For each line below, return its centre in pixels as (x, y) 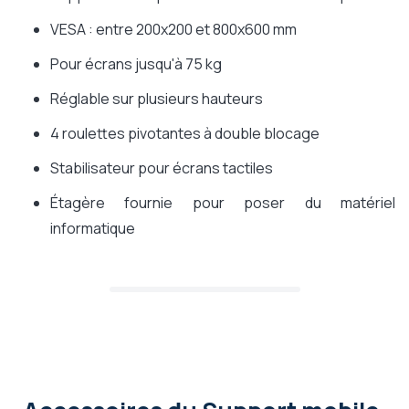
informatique (93, 229)
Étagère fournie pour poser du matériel (223, 203)
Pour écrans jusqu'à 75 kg (136, 64)
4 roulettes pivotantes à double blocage (185, 134)
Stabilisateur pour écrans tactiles (162, 168)
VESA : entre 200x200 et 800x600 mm (173, 30)
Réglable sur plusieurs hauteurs (157, 99)
